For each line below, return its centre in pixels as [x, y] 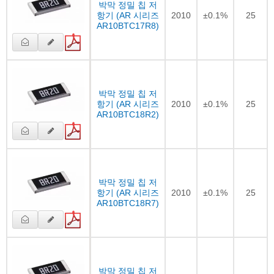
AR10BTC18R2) [128, 114]
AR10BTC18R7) [128, 203]
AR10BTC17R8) [128, 25]
